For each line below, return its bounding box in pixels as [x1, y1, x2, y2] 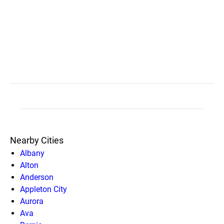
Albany [20, 148, 44, 158]
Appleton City [20, 184, 67, 194]
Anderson [20, 172, 53, 182]
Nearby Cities [10, 134, 63, 145]
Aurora [20, 196, 43, 206]
